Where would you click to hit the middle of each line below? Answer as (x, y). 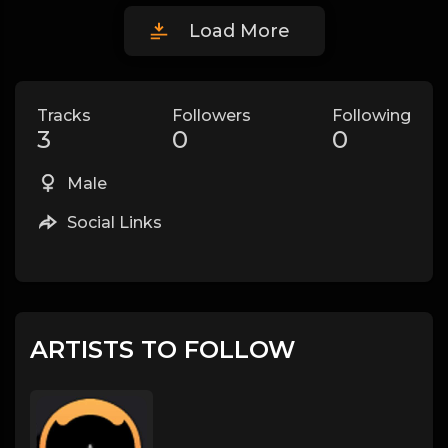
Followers (211, 115)
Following (371, 115)
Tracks (64, 115)
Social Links (112, 222)
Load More (239, 31)
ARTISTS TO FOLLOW (162, 349)
